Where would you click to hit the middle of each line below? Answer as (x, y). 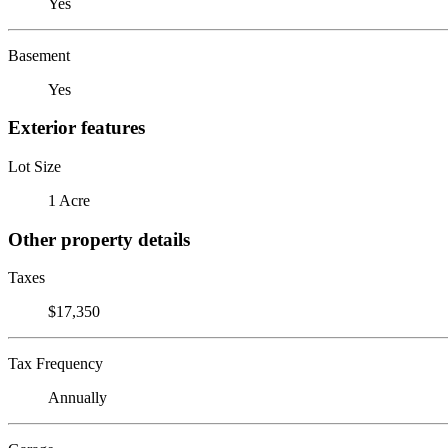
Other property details (99, 239)
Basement (39, 55)
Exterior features (76, 128)
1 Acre (69, 200)
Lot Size (34, 166)
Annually (77, 398)
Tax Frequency (55, 364)
